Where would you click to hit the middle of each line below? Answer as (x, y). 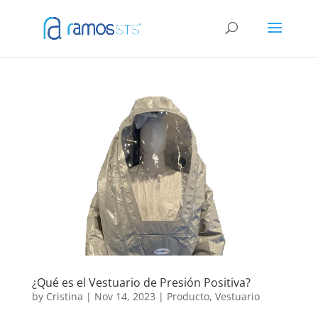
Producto (188, 296)
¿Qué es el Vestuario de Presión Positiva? (141, 282)
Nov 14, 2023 (125, 296)
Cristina (64, 296)
